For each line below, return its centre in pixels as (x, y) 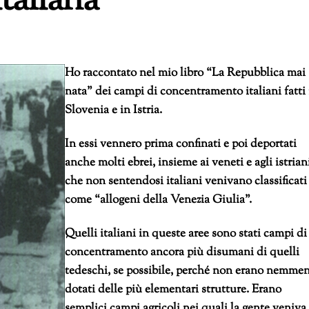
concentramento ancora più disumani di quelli (182, 252)
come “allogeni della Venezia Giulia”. (158, 200)
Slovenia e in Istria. (113, 111)
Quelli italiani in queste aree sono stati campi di (186, 233)
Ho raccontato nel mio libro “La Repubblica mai (185, 73)
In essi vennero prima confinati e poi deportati (181, 144)
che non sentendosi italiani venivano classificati (186, 181)
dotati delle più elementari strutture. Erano (173, 289)
